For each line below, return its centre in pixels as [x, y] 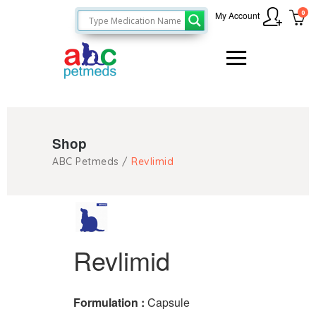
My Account [237, 15]
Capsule [169, 302]
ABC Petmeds [86, 161]
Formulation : [110, 302]
